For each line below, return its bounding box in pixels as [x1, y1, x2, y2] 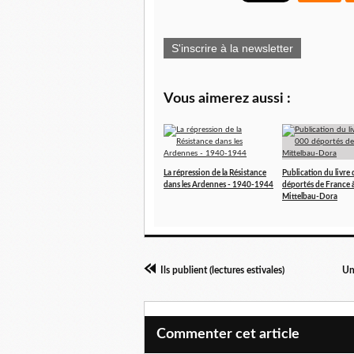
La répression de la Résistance [164, 168, 266, 177]
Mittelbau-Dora [282, 192, 337, 201]
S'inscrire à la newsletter [171, 41, 293, 55]
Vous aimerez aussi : [164, 91, 291, 106]
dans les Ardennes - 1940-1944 [164, 180, 273, 189]
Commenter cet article [156, 326, 299, 341]
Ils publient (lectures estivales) [160, 265, 284, 275]
